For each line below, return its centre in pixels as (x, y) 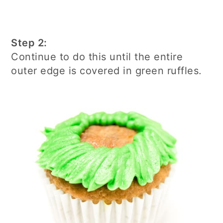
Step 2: (29, 43)
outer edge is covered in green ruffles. (107, 71)
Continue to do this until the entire (97, 57)
